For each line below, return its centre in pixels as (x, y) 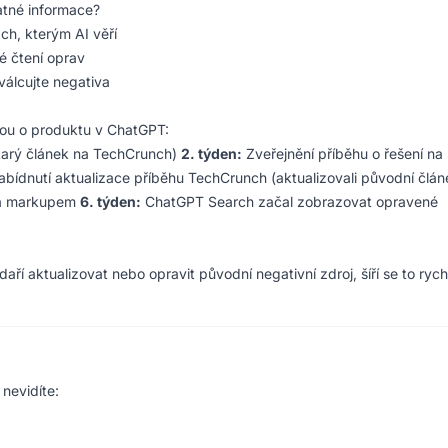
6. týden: (110, 201)
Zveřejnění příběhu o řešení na (342, 153)
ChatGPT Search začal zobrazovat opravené (289, 201)
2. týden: (211, 153)
